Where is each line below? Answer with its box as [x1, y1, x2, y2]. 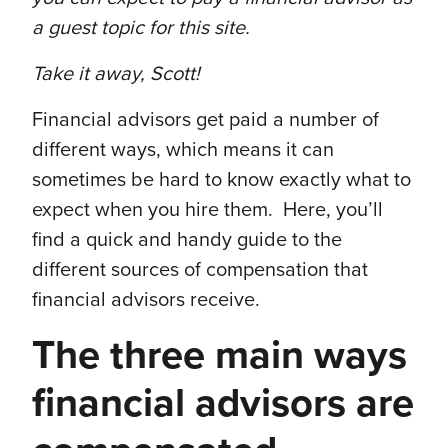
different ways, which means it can [32, 138, 334, 163]
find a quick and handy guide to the [32, 228, 342, 253]
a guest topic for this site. [32, 16, 255, 41]
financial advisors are [32, 379, 414, 428]
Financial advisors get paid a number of [32, 108, 379, 133]
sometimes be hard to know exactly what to [32, 168, 411, 193]
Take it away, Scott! [32, 62, 205, 87]
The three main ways [32, 331, 407, 380]
